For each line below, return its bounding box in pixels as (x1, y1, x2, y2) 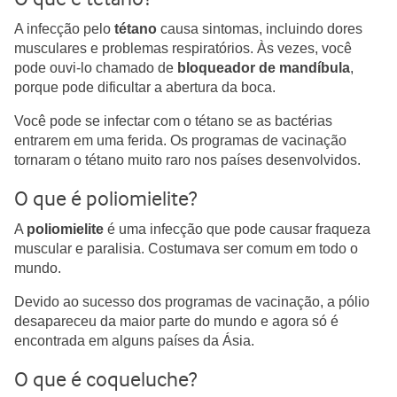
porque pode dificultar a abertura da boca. (14, 80, 276, 95)
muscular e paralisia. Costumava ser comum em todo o (14, 241, 358, 256)
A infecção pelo (14, 21, 114, 36)
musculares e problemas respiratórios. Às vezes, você (14, 41, 352, 56)
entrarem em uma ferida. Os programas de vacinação (14, 133, 346, 148)
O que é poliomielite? (14, 186, 197, 211)
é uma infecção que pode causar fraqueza (104, 222, 370, 237)
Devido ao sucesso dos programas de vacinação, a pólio (14, 294, 370, 309)
